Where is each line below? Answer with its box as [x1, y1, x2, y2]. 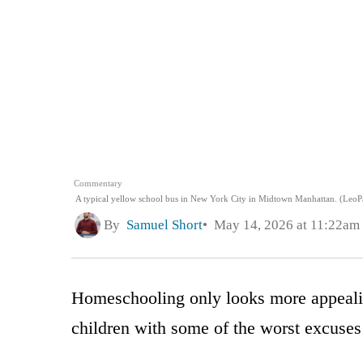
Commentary [74, 177, 123, 188]
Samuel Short [126, 217, 203, 233]
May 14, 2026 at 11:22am [207, 217, 360, 233]
